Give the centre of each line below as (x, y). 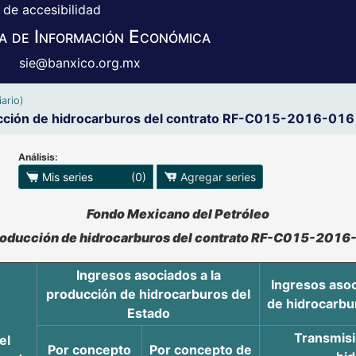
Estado (148, 313)
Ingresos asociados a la (148, 275)
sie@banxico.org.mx (79, 63)
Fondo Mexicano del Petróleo (178, 214)
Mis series (67, 177)
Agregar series (218, 177)
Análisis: (38, 157)
